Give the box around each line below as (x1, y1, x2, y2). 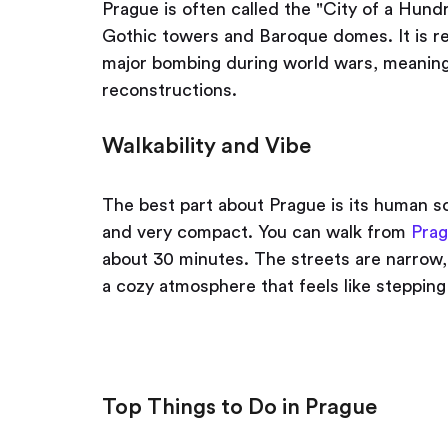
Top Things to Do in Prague (102, 396, 377, 418)
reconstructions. (102, 81, 237, 99)
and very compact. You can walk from (102, 223, 411, 241)
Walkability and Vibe (102, 135, 311, 157)
